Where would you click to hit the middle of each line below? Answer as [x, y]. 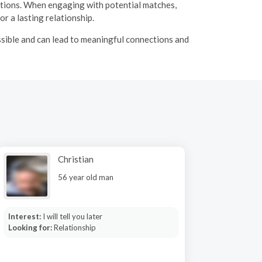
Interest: [25, 216]
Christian [76, 159]
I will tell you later [72, 216]
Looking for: [31, 227]
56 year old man [86, 177]
